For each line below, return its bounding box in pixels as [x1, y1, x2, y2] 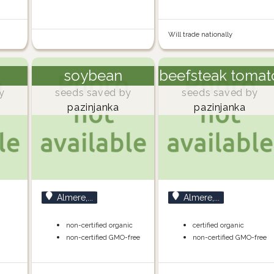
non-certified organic [66, 221, 133, 230]
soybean [64, 67, 122, 85]
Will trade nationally [168, 30, 233, 39]
